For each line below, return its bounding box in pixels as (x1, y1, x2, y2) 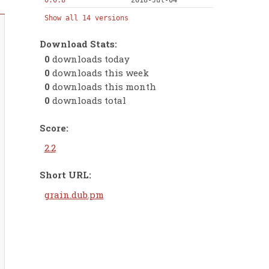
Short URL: (40, 168, 91, 181)
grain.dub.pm (44, 189, 104, 201)
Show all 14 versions (44, 14, 128, 23)
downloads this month (49, 80, 156, 93)
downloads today (49, 53, 130, 65)
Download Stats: (40, 37, 117, 50)
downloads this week (49, 67, 149, 79)
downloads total (49, 94, 126, 107)
